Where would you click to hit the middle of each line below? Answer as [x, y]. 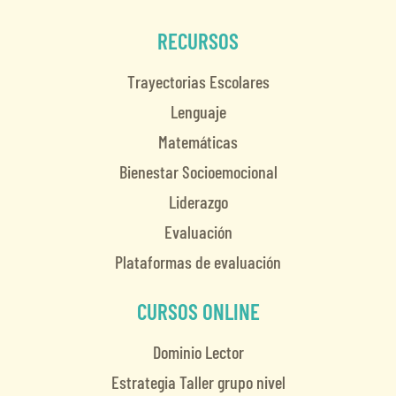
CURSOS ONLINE [198, 312]
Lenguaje [198, 112]
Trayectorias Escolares [198, 82]
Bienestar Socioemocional [198, 172]
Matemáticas [198, 142]
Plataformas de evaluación [198, 262]
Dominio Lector [198, 352]
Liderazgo [198, 202]
